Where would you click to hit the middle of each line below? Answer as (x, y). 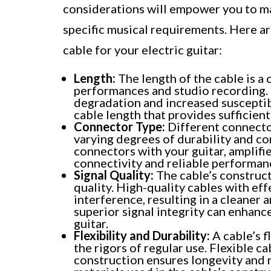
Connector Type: (119, 126)
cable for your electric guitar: (142, 49)
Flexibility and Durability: (142, 235)
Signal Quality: (114, 175)
